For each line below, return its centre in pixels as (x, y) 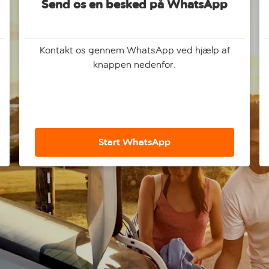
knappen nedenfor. (134, 65)
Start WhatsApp (134, 142)
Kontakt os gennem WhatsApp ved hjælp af (134, 50)
